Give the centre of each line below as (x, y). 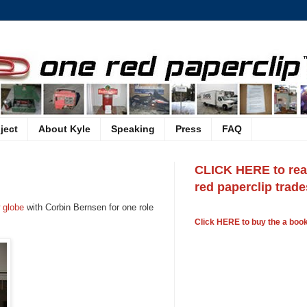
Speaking (133, 129)
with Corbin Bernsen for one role (89, 208)
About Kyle (64, 129)
